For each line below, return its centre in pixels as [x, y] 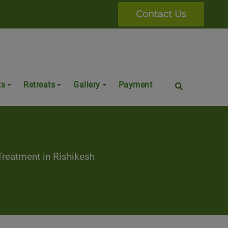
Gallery [87, 85]
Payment [135, 85]
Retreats [39, 85]
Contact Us [161, 14]
